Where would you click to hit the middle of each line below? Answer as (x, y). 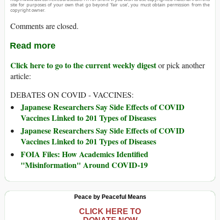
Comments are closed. (44, 26)
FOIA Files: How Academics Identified (84, 154)
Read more (33, 46)
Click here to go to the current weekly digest (83, 65)
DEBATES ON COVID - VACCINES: (72, 95)
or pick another (180, 65)
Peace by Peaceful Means (110, 197)
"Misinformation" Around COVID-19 (84, 165)
